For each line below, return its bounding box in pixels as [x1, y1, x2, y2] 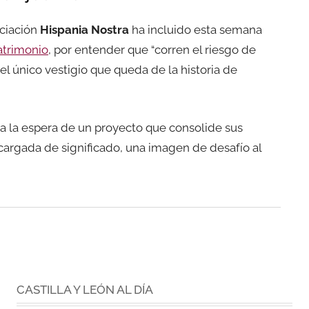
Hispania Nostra [40, 22, 129, 37]
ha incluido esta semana [129, 22, 262, 37]
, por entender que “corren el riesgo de [48, 42, 256, 57]
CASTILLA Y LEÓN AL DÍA [17, 282, 153, 297]
